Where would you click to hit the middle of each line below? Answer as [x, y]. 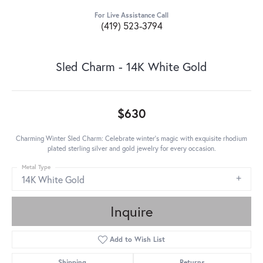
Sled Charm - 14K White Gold [131, 67]
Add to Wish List [138, 240]
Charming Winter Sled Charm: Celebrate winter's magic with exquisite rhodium [131, 139]
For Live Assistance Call [131, 15]
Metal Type [36, 167]
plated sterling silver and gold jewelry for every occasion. [131, 149]
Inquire [131, 212]
